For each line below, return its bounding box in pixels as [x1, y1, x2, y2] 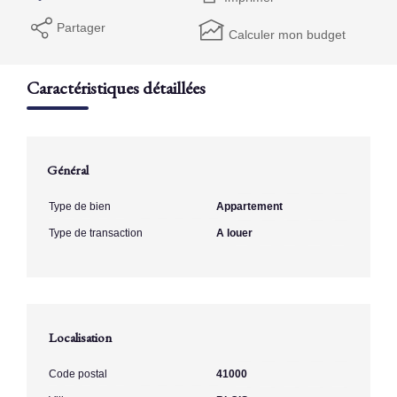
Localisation [49, 328, 112, 346]
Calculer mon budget [229, 27, 346, 42]
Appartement [216, 199, 283, 213]
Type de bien [49, 199, 111, 213]
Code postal [49, 367, 107, 380]
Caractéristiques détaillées [27, 75, 206, 99]
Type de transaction [49, 226, 143, 239]
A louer [216, 226, 253, 239]
